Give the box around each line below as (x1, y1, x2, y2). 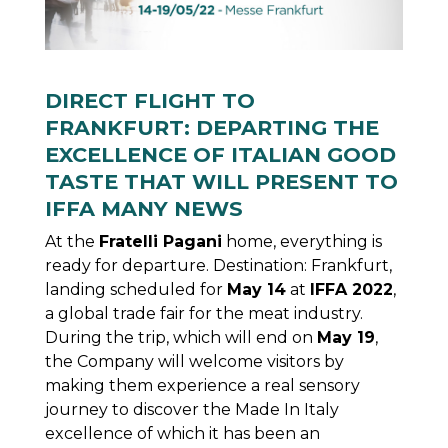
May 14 (226, 280, 286, 300)
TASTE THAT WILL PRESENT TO (44, 169, 398, 195)
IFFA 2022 (309, 280, 393, 300)
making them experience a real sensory (44, 376, 360, 396)
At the (44, 232, 99, 252)
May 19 (316, 328, 375, 348)
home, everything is (221, 232, 382, 252)
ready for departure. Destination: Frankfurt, (44, 256, 392, 276)
